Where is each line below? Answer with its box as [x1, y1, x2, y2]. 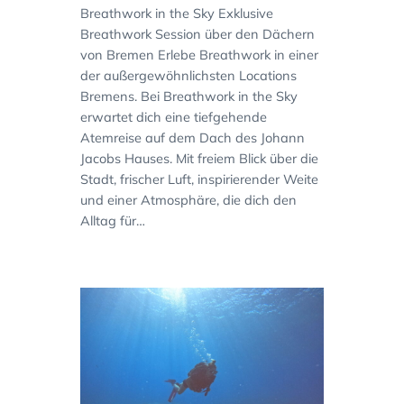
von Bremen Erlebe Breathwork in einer [79, 46, 318, 64]
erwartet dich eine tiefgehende [79, 108, 267, 126]
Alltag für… [79, 212, 145, 230]
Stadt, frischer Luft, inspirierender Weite [79, 170, 318, 188]
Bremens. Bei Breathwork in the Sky [79, 87, 298, 106]
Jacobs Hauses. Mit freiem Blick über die [79, 150, 318, 168]
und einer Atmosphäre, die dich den [79, 191, 297, 209]
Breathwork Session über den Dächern [79, 25, 315, 43]
